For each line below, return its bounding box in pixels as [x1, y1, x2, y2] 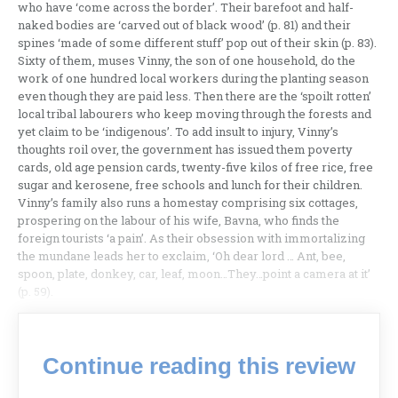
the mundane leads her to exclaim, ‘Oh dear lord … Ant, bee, [18, 248, 346, 265]
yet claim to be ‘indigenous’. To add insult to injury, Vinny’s [18, 123, 338, 140]
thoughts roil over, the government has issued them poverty [18, 141, 353, 158]
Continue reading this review [43, 353, 355, 380]
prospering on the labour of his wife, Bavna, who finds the [18, 212, 339, 229]
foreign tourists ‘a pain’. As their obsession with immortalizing [18, 230, 365, 247]
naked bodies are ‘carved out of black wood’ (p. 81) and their [18, 17, 351, 34]
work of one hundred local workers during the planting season [18, 70, 369, 87]
